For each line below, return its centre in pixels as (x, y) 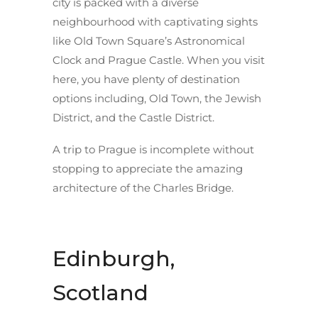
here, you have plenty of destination (146, 79)
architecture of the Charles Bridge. (143, 187)
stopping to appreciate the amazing (148, 168)
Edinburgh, (114, 258)
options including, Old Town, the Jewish (157, 98)
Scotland (100, 292)
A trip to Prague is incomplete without (153, 149)
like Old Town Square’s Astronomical (149, 40)
